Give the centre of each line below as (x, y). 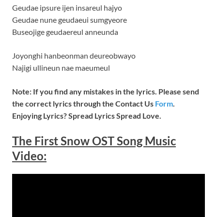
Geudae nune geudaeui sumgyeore (70, 20)
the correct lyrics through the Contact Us (83, 103)
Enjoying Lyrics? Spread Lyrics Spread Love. (87, 116)
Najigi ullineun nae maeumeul (61, 68)
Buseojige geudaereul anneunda (65, 32)
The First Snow (51, 141)
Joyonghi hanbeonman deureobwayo (74, 55)
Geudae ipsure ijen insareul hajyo (67, 8)
